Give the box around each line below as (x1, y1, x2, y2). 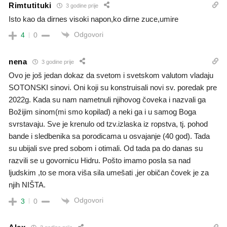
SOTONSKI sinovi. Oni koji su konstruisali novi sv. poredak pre (9, 83, 217, 92)
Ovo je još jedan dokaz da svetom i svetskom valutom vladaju (9, 71, 213, 80)
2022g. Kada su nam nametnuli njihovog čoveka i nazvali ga (9, 95, 206, 104)
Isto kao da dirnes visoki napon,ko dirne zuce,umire (9, 15, 178, 24)
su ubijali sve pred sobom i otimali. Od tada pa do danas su (9, 144, 203, 153)
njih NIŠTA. (9, 180, 46, 190)
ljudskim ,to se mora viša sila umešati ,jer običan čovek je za (9, 168, 209, 177)
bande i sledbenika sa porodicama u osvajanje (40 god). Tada (9, 132, 210, 141)
